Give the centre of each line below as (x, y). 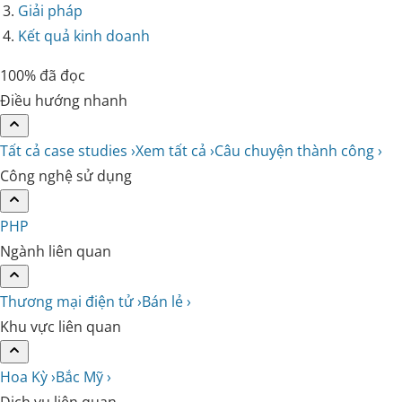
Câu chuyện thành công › (298, 150)
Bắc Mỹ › (83, 376)
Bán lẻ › (166, 301)
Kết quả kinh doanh (84, 35)
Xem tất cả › (175, 150)
